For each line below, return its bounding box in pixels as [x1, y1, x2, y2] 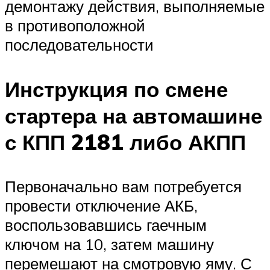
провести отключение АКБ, [5, 195, 198, 215]
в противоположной [5, 16, 145, 36]
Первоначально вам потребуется [5, 176, 242, 196]
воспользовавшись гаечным [5, 215, 207, 234]
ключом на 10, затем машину [5, 234, 214, 254]
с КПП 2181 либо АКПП [5, 128, 246, 155]
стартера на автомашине [5, 102, 262, 129]
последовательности [5, 35, 154, 55]
